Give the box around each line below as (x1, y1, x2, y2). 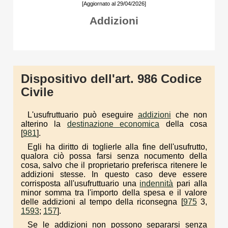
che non (170, 110, 208, 119)
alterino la (21, 119, 67, 128)
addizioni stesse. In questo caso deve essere (21, 169, 207, 179)
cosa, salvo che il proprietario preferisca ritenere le (21, 160, 207, 169)
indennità (139, 179, 174, 188)
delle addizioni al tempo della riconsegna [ (21, 197, 183, 206)
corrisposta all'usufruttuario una (21, 179, 140, 188)
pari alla (173, 179, 208, 188)
